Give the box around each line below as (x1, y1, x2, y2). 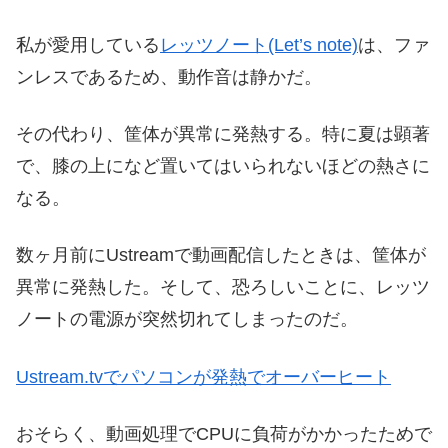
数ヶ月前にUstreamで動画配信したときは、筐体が (16, 245, 426, 266)
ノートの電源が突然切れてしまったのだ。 (16, 309, 358, 330)
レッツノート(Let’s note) (160, 35, 358, 56)
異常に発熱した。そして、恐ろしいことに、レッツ (16, 277, 430, 298)
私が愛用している (16, 35, 160, 56)
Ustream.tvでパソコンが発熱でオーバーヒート (16, 366, 391, 387)
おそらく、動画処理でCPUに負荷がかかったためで (16, 423, 432, 444)
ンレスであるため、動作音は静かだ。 (16, 67, 322, 88)
